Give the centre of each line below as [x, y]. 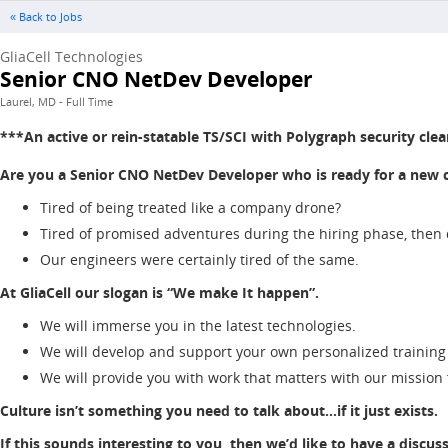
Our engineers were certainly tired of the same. [201, 259]
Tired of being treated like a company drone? [190, 207]
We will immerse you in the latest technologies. [198, 325]
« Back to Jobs [46, 17]
